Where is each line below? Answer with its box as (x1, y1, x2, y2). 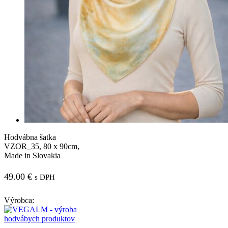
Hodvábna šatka (4, 132, 56, 141)
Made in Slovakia (4, 151, 61, 160)
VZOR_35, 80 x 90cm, (4, 141, 79, 151)
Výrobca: (4, 195, 34, 205)
